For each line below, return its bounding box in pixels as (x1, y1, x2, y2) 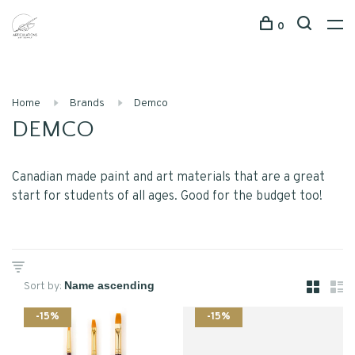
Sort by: (24, 280, 62, 293)
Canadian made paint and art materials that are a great (12, 170, 325, 185)
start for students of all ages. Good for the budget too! (12, 189, 323, 204)
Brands (70, 97, 105, 110)
